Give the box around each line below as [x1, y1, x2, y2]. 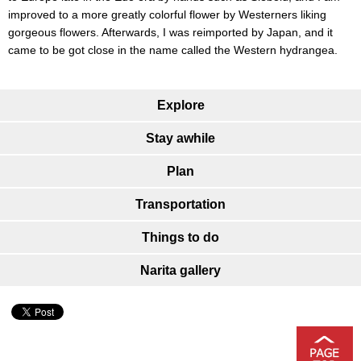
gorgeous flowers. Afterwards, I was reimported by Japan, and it [8, 26, 333, 39]
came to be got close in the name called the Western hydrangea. [8, 44, 338, 57]
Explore [156, 98, 205, 112]
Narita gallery [140, 263, 221, 277]
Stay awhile [146, 131, 215, 145]
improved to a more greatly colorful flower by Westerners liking [8, 8, 326, 22]
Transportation [135, 197, 226, 211]
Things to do [142, 230, 219, 244]
